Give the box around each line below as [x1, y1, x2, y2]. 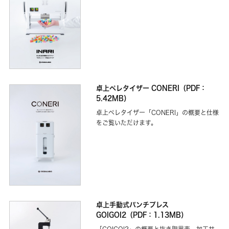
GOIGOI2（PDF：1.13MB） [96, 210, 188, 220]
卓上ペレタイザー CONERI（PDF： [96, 83, 207, 93]
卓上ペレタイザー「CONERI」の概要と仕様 [96, 109, 219, 117]
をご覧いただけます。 [96, 119, 157, 127]
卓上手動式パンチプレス [96, 200, 169, 210]
